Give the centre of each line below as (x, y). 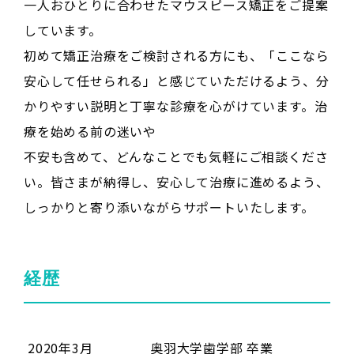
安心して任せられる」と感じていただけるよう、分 (177, 81)
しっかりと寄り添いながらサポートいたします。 (169, 207)
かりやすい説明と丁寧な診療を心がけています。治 (176, 106)
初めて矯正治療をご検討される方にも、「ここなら (177, 56)
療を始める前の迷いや (90, 132)
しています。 (63, 30)
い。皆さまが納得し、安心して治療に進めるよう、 (177, 182)
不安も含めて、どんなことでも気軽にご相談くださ (176, 157)
